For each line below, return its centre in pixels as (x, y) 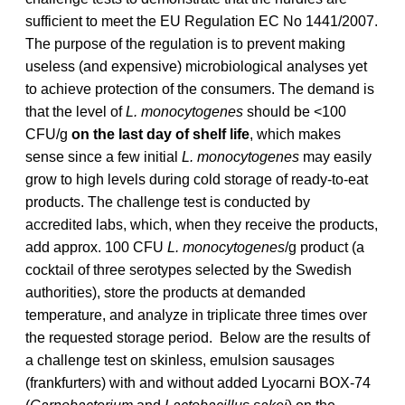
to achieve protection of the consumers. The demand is (200, 89)
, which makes (295, 134)
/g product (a (325, 247)
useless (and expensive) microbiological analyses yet (196, 66)
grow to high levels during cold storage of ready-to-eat (197, 179)
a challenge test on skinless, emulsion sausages (180, 360)
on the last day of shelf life (160, 134)
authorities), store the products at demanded (165, 292)
